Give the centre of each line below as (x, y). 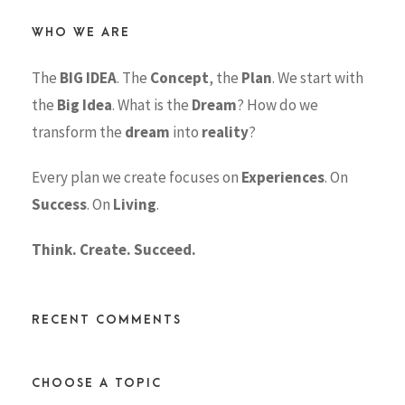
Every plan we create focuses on (137, 178)
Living (135, 205)
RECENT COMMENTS (107, 320)
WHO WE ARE (81, 33)
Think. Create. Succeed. (114, 250)
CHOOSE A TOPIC (97, 383)
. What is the (152, 105)
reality (225, 132)
